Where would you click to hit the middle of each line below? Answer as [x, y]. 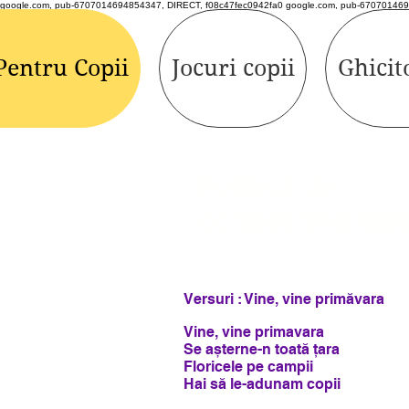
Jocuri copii [233, 68]
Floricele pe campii [248, 367]
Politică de [267, 185]
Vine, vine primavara [254, 332]
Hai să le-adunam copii [262, 384]
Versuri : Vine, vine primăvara [284, 299]
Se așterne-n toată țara [262, 350]
